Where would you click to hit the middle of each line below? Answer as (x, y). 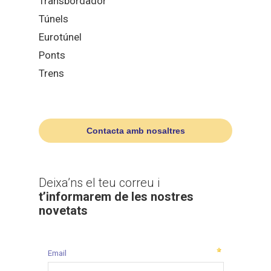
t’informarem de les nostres (116, 196)
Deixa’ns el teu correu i (99, 182)
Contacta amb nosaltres (135, 130)
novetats (63, 210)
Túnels (54, 18)
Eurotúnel (60, 37)
